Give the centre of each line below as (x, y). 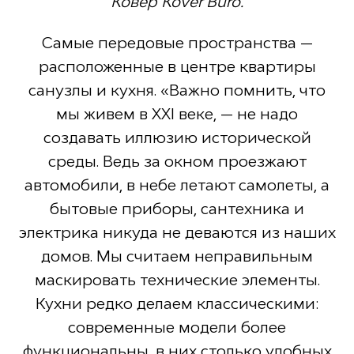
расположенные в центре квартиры (177, 67)
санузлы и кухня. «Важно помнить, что (177, 90)
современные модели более (177, 328)
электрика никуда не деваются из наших (177, 233)
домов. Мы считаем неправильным (177, 256)
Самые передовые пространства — (177, 43)
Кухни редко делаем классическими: (177, 304)
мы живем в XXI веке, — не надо (177, 114)
